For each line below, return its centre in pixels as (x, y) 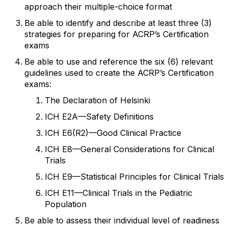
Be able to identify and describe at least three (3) (118, 23)
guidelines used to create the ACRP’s (96, 73)
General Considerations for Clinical (147, 149)
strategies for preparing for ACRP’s (94, 34)
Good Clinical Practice (139, 133)
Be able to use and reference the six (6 (100, 62)
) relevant (194, 62)
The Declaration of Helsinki (97, 100)
